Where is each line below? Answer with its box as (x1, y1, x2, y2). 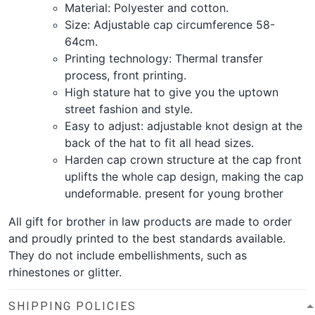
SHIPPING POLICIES (8, 299, 136, 313)
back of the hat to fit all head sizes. (65, 135, 254, 150)
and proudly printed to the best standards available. (8, 231, 285, 245)
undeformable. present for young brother (65, 186, 287, 200)
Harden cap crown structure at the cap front (65, 152, 302, 167)
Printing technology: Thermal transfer (65, 51, 263, 65)
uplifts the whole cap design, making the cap (65, 169, 304, 184)
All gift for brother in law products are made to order (8, 214, 292, 229)
